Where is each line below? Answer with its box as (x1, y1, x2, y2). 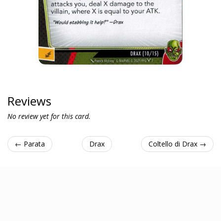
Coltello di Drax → (148, 139, 206, 148)
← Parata (15, 139, 45, 148)
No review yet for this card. (7, 111, 91, 121)
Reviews (7, 93, 51, 109)
